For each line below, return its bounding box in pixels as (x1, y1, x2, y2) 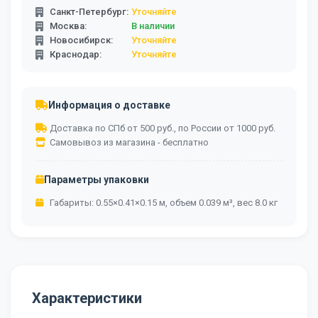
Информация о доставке (48, 99, 170, 111)
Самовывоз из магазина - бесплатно (50, 136, 209, 148)
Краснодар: (50, 48, 102, 60)
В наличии (131, 20, 175, 31)
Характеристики (32, 289, 142, 307)
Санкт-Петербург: (50, 6, 128, 17)
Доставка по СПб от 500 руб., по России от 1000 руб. (50, 122, 275, 133)
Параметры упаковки (44, 173, 149, 185)
